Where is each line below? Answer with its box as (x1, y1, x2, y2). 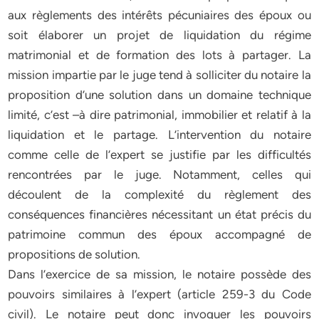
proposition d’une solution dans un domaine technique (8, 88, 311, 102)
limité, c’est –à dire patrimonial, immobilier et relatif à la (8, 108, 311, 122)
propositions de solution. (8, 247, 141, 261)
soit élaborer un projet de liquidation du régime (8, 28, 311, 42)
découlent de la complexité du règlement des (8, 187, 311, 202)
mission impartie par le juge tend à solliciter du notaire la (8, 68, 311, 82)
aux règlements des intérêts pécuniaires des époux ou (8, 8, 311, 22)
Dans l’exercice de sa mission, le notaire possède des (8, 267, 311, 281)
